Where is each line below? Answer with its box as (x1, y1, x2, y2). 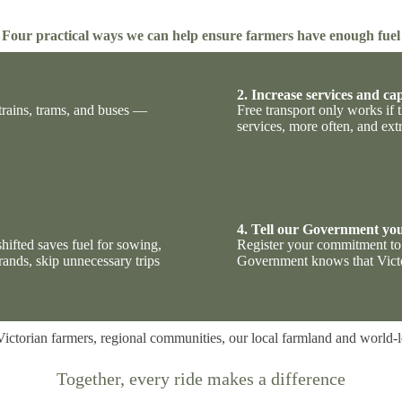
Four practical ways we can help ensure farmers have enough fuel (2, 27, 400, 43)
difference (271, 368, 345, 389)
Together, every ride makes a (57, 368, 271, 389)
